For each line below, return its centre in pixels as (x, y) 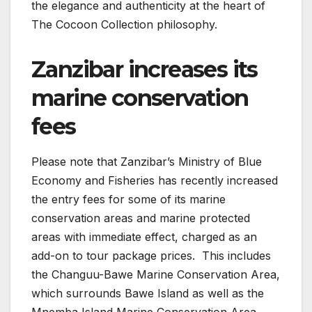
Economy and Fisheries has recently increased (155, 181)
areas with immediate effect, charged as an (144, 237)
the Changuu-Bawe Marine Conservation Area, (156, 275)
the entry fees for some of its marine (128, 200)
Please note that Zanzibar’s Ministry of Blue (147, 162)
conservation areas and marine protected (141, 218)
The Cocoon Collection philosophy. (124, 24)
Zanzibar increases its (145, 69)
